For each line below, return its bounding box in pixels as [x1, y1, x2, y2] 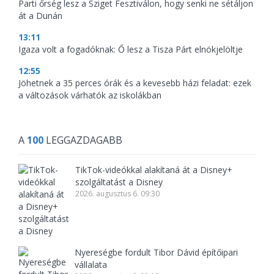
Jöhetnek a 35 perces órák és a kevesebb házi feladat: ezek [18, 77, 251, 89]
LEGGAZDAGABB [43, 133, 122, 147]
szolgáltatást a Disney [75, 176, 163, 188]
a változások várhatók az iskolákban [18, 89, 161, 102]
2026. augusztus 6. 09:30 [75, 188, 160, 199]
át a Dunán [18, 10, 62, 22]
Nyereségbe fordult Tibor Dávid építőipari [75, 246, 239, 259]
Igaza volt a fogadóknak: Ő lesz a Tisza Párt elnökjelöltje [18, 43, 243, 56]
